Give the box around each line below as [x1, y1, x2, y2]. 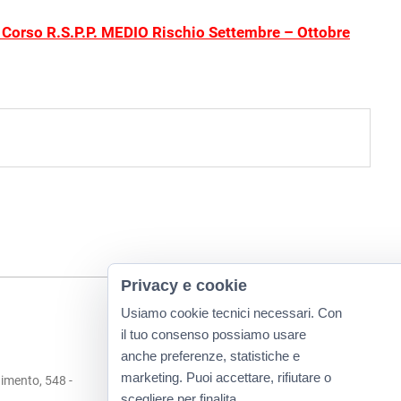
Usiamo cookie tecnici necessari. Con [121, 305, 342, 320]
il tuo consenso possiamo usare [121, 327, 306, 342]
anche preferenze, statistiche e [121, 348, 300, 363]
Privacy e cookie [121, 277, 247, 294]
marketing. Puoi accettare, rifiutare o [121, 370, 331, 385]
